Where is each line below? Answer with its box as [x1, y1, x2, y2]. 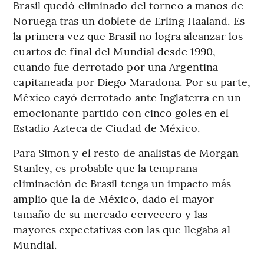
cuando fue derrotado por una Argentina [13, 58, 219, 74]
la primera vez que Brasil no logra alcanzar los [13, 28, 243, 43]
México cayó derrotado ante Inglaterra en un [13, 89, 241, 104]
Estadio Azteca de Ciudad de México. [13, 120, 200, 135]
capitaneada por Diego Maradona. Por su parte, [13, 74, 250, 89]
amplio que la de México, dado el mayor [13, 190, 214, 206]
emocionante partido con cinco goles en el [13, 104, 229, 120]
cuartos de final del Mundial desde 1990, [13, 43, 216, 58]
